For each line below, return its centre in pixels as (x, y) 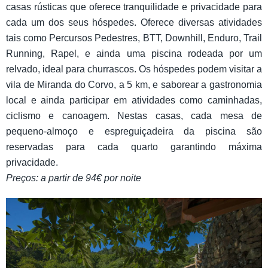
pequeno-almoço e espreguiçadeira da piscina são (134, 131)
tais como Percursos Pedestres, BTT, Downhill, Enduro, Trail (134, 38)
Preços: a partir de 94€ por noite (74, 178)
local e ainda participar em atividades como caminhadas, (134, 100)
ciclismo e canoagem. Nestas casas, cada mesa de (134, 115)
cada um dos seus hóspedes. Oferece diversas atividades (134, 22)
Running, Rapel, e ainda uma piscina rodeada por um (134, 53)
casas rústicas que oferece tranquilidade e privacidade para (134, 7)
